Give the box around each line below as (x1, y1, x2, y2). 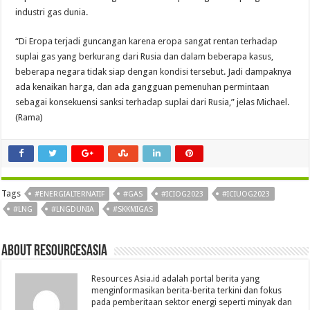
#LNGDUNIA (51, 205, 95, 215)
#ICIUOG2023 (222, 190, 271, 199)
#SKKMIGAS (113, 205, 154, 215)
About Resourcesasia (1, 244, 108, 260)
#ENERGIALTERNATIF (35, 190, 105, 199)
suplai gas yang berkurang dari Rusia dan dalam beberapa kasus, (15, 51, 274, 62)
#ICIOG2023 (161, 190, 204, 199)
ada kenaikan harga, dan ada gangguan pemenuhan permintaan (15, 82, 270, 93)
